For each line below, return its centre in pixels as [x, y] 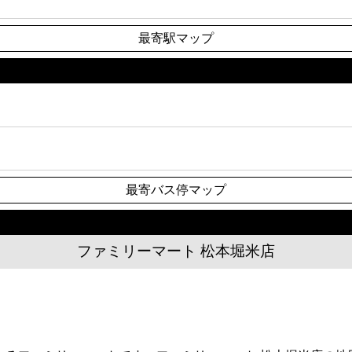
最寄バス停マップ [176, 189]
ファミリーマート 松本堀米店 [176, 251]
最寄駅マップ [176, 38]
